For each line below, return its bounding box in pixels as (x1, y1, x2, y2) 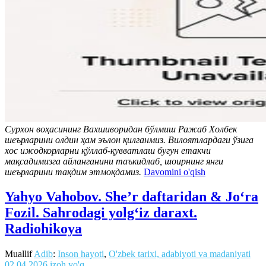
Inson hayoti (58, 249, 104, 259)
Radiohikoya (5, 221, 82, 237)
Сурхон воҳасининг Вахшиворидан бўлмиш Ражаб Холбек (5, 123, 237, 134)
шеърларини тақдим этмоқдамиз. (5, 166, 141, 177)
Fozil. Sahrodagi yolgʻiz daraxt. (5, 205, 197, 221)
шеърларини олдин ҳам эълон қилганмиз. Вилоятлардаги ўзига (5, 134, 254, 145)
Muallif (5, 249, 34, 259)
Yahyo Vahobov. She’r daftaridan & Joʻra (5, 189, 258, 205)
